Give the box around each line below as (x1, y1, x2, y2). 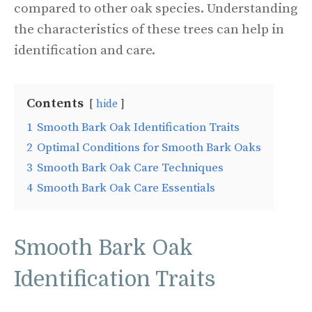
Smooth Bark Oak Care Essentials (37, 180, 215, 196)
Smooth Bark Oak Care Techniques (37, 159, 224, 175)
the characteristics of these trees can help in (14, 21, 284, 38)
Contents (26, 95, 84, 111)
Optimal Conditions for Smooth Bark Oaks (37, 139, 261, 155)
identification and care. (14, 42, 155, 58)
